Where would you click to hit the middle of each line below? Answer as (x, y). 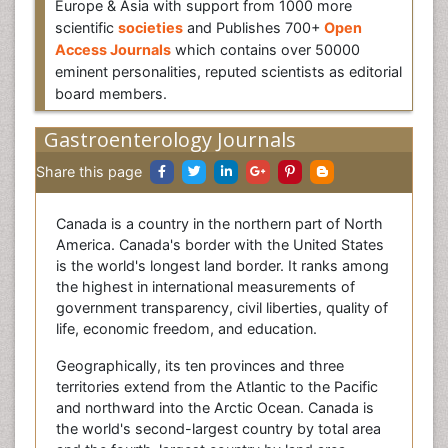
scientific (86, 27)
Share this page (89, 171)
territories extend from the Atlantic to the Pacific (217, 386)
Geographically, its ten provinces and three (200, 365)
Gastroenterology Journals (170, 139)
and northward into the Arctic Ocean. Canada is (215, 407)
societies (150, 27)
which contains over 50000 (265, 49)
